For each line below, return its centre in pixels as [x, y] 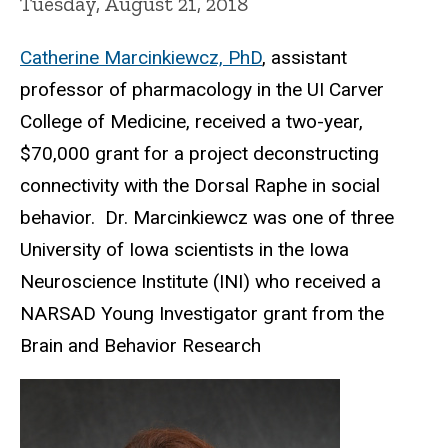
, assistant [304, 58]
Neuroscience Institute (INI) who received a [200, 282]
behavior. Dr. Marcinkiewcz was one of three [207, 218]
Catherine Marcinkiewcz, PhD [141, 58]
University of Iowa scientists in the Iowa [184, 250]
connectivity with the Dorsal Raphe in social [200, 186]
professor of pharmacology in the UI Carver [202, 90]
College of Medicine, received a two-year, [191, 122]
